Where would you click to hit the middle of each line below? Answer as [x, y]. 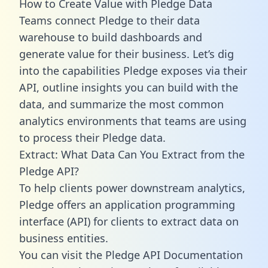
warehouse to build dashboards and [111, 37]
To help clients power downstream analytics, [132, 188]
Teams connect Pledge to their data [109, 20]
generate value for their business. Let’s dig [127, 54]
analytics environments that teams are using [133, 121]
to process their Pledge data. [92, 137]
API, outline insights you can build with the [129, 87]
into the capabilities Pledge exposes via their [133, 70]
